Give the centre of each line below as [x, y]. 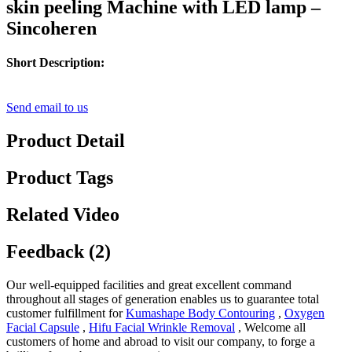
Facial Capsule [43, 327]
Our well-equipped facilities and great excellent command [149, 284]
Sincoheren [51, 28]
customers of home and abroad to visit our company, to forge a [161, 341]
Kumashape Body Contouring [200, 313]
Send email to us [47, 108]
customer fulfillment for [66, 313]
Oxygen [304, 313]
